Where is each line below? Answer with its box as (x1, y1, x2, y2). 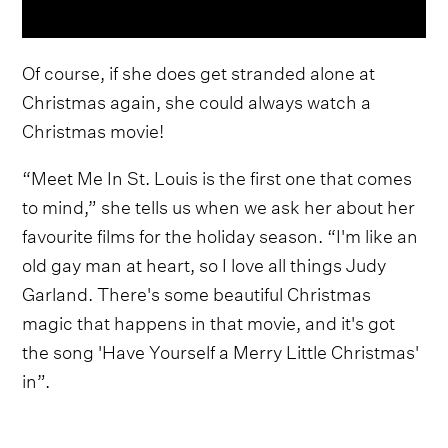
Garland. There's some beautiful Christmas (22, 276, 372, 306)
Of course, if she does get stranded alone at (22, 55, 376, 85)
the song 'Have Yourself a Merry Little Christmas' (22, 334, 420, 364)
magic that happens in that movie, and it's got (22, 305, 396, 335)
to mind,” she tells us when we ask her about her (22, 189, 416, 219)
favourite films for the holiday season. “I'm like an (22, 218, 419, 248)
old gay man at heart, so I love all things (22, 247, 343, 277)
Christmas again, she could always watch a (22, 84, 372, 114)
